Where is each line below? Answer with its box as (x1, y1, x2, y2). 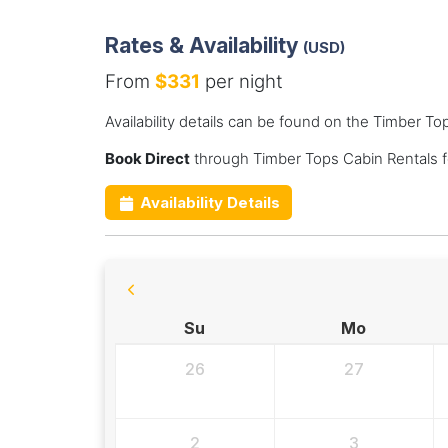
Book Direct (104, 149, 190, 169)
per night (199, 70, 283, 94)
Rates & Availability (104, 32, 303, 59)
